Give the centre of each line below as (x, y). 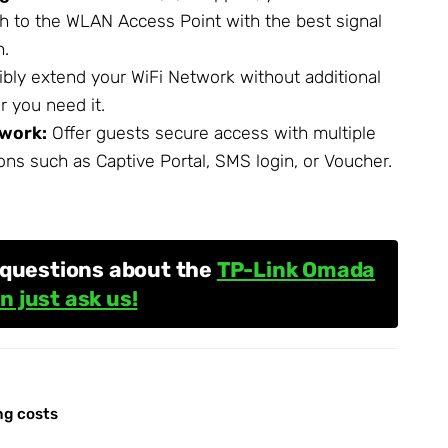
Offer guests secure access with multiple (211, 132)
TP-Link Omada (296, 270)
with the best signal (301, 20)
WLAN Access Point (143, 20)
